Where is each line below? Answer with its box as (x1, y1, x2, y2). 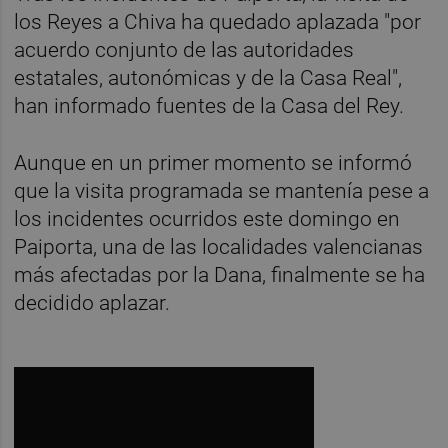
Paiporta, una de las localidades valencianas (14, 235, 424, 260)
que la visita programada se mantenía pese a (14, 179, 430, 204)
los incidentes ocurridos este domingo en (14, 207, 401, 232)
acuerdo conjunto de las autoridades (14, 38, 355, 62)
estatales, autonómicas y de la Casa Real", (14, 66, 403, 90)
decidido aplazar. (14, 291, 171, 316)
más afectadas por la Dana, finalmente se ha (14, 263, 426, 288)
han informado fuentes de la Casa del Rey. (14, 94, 405, 118)
